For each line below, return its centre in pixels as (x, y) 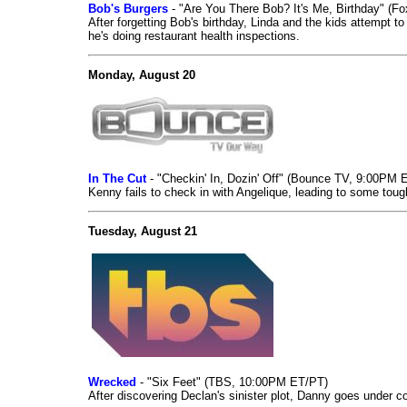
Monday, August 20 (142, 75)
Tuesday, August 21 (143, 232)
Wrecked (112, 382)
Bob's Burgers (128, 9)
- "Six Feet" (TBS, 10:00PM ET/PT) (232, 382)
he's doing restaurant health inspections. (194, 36)
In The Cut (117, 179)
